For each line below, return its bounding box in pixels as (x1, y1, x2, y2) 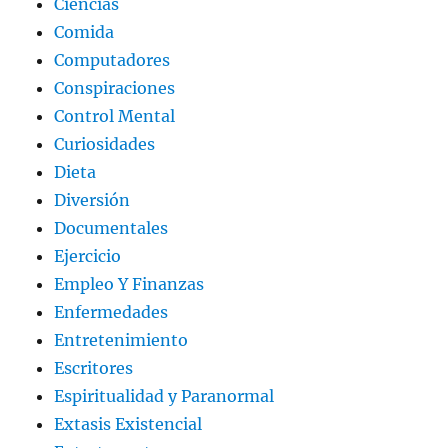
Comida (54, 22, 115, 43)
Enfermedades (54, 302, 169, 323)
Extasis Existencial (54, 414, 203, 435)
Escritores (54, 358, 134, 379)
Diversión (54, 190, 131, 211)
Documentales (54, 218, 169, 239)
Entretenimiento (54, 330, 189, 351)
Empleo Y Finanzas (54, 274, 205, 295)
